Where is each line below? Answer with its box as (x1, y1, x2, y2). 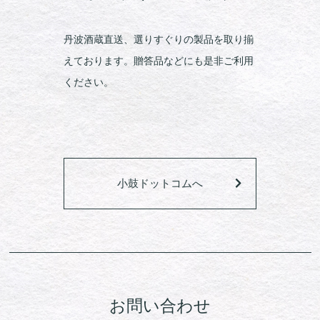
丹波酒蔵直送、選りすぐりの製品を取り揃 (64, 34, 254, 45)
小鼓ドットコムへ (117, 178, 203, 189)
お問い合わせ (109, 297, 211, 315)
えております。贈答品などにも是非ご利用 (64, 56, 254, 66)
